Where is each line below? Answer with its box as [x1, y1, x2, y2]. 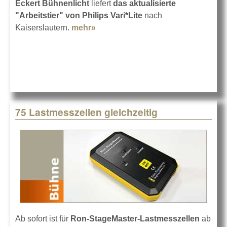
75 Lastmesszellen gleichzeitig [15, 105, 158, 120]
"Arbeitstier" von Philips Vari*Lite [15, 11, 142, 20]
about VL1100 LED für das [96, 23, 196, 32]
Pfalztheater [96, 35, 141, 44]
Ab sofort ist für [15, 214, 70, 223]
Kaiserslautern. [15, 23, 71, 32]
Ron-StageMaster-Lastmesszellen [70, 214, 200, 223]
